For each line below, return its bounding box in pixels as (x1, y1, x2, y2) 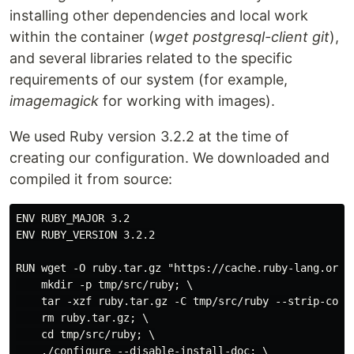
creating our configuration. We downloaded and (9, 149, 330, 166)
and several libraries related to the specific (9, 50, 292, 66)
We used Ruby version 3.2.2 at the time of (9, 128, 289, 145)
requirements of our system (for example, (9, 71, 288, 88)
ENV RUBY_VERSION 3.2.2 (16, 228, 155, 241)
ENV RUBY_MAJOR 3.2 (16, 212, 130, 224)
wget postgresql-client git (154, 28, 330, 45)
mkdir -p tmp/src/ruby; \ (16, 278, 193, 291)
